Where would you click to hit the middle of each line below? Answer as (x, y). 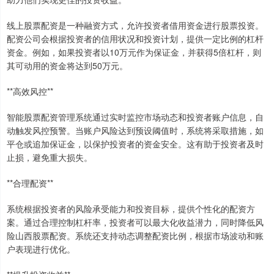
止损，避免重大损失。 (50, 157)
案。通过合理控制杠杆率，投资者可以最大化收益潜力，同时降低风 (135, 222)
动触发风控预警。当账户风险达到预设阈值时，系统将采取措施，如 (135, 131)
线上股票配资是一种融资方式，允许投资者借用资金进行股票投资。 (135, 25)
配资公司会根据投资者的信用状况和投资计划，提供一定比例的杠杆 (135, 39)
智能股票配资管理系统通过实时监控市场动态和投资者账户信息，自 (135, 117)
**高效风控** (30, 91)
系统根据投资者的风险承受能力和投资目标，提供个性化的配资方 (131, 209)
